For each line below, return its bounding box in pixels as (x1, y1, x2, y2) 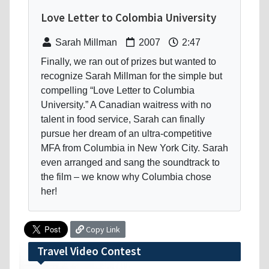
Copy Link (84, 223, 120, 235)
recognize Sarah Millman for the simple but (41, 70, 222, 81)
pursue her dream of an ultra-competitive (41, 128, 212, 139)
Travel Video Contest (37, 243, 141, 258)
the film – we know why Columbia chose (41, 171, 211, 182)
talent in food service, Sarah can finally (41, 113, 205, 124)
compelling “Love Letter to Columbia (41, 85, 195, 95)
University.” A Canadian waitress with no (41, 99, 211, 110)
